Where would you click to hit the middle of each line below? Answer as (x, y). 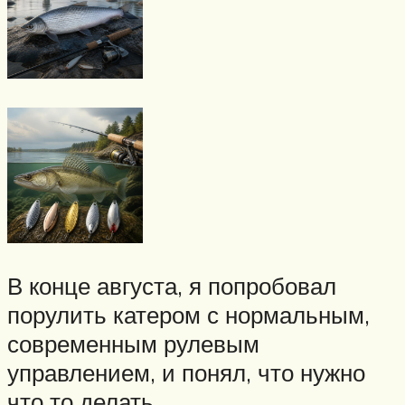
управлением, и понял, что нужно (186, 373)
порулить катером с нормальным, (188, 315)
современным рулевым (133, 344)
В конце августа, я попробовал (172, 286)
